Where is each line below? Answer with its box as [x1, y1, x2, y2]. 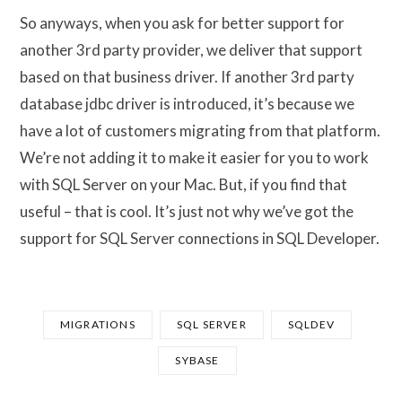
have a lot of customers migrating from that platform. [20, 120, 380, 140]
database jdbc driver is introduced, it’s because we [20, 93, 354, 113]
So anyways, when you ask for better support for [20, 13, 345, 32]
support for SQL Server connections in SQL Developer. [20, 228, 380, 248]
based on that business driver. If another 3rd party [20, 66, 354, 86]
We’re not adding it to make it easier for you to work [20, 147, 369, 167]
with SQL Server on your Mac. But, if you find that [20, 174, 347, 194]
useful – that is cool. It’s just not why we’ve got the [20, 201, 354, 221]
